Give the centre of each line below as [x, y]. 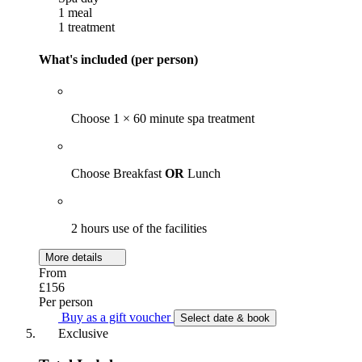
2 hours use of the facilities [139, 228]
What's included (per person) [118, 59]
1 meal [74, 13]
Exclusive [82, 333]
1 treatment [85, 27]
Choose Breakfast [118, 173]
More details [76, 257]
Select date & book [225, 318]
